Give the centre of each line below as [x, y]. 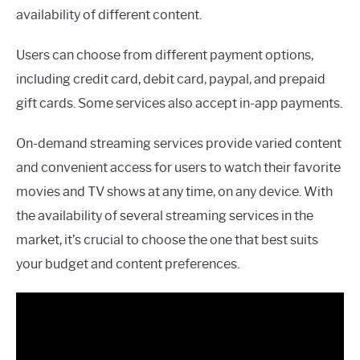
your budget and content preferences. [128, 264]
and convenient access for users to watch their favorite [178, 168]
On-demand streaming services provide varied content [179, 144]
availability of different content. [109, 15]
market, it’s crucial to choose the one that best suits [167, 240]
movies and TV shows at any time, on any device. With [174, 192]
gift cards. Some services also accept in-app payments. [179, 104]
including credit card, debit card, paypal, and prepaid [171, 80]
